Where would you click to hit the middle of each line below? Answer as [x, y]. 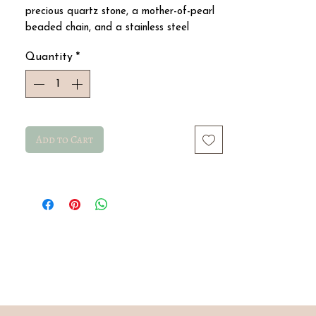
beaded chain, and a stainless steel [107, 28]
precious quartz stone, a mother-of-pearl [120, 12]
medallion [47, 44]
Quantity [49, 57]
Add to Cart [65, 140]
